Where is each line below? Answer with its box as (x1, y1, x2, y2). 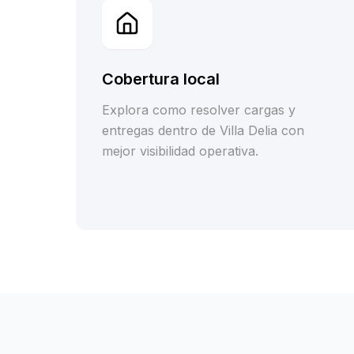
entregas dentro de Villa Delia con (102, 122, 304, 138)
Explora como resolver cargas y (102, 102, 296, 118)
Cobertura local (102, 70, 220, 88)
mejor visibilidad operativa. (102, 143, 258, 159)
